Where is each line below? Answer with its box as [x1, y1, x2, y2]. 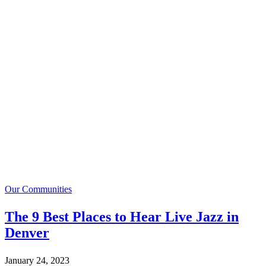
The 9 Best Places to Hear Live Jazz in [5, 209, 239, 225]
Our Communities [5, 184, 72, 195]
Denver [5, 225, 49, 241]
